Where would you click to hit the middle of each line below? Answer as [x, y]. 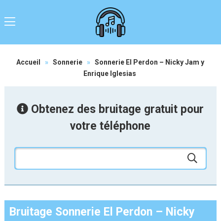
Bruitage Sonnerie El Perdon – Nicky [102, 212]
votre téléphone [110, 126]
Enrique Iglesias [110, 74]
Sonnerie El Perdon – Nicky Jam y [150, 62]
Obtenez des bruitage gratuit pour [116, 109]
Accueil [29, 62]
